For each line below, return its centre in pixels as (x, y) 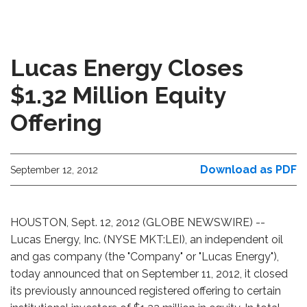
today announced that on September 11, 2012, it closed (149, 274)
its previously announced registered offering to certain (146, 291)
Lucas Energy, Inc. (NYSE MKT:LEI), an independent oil (147, 240)
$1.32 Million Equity (118, 95)
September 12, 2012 (54, 170)
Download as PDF (248, 170)
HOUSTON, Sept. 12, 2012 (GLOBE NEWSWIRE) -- (138, 222)
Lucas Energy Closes (127, 68)
